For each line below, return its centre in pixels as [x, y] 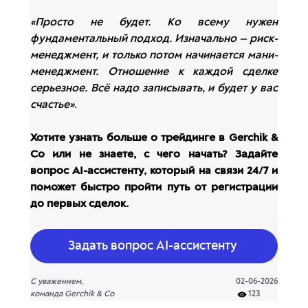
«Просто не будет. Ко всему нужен [154, 23]
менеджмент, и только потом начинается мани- [154, 56]
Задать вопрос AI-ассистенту [152, 246]
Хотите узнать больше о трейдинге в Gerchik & [154, 139]
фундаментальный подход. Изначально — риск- [154, 40]
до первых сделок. [79, 205]
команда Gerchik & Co [72, 295]
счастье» [52, 106]
